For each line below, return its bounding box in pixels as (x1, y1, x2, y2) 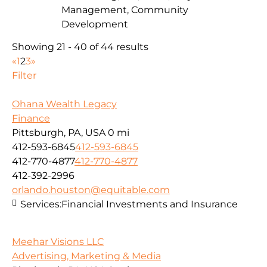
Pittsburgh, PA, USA (12, 127, 105, 139)
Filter (12, 70, 36, 82)
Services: (20, 198, 61, 210)
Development (61, 18, 128, 30)
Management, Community (61, 4, 188, 15)
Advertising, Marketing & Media (12, 250, 161, 262)
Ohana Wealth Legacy (12, 98, 117, 110)
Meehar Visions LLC (12, 235, 104, 247)
